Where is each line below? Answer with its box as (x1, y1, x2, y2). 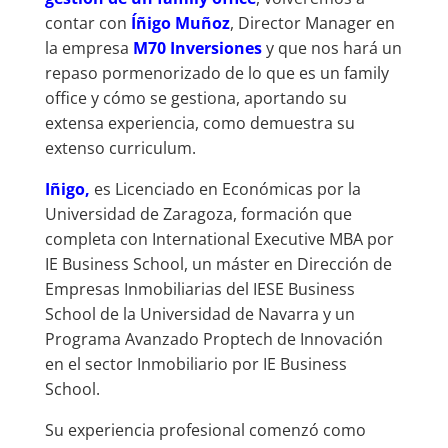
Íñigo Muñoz (130, 11, 230, 34)
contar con (44, 11, 131, 34)
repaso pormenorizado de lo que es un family (44, 61, 389, 84)
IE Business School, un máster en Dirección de (44, 252, 392, 275)
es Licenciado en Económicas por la (93, 177, 361, 200)
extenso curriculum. (44, 136, 196, 159)
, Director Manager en (229, 11, 395, 34)
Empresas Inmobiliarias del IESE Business (44, 277, 355, 300)
